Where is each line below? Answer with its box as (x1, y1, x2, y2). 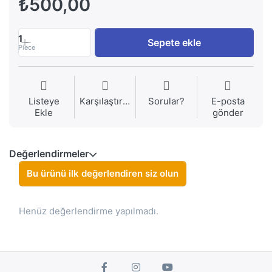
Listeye (28, 95, 59, 107)
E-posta (211, 95, 245, 107)
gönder (212, 107, 243, 119)
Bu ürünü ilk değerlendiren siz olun (27, 168, 178, 180)
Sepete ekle (148, 36, 202, 49)
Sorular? (148, 95, 185, 107)
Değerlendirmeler (9, 148, 89, 160)
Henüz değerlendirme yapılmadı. (19, 205, 158, 217)
